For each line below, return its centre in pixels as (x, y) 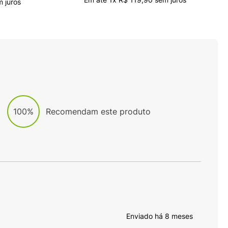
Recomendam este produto (98, 111)
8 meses (179, 216)
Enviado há (146, 216)
